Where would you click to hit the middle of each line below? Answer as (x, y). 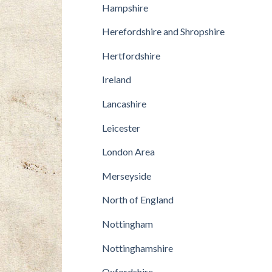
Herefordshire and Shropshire (163, 32)
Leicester (121, 127)
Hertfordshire (131, 55)
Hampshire (125, 7)
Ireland (116, 80)
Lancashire (124, 104)
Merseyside (126, 175)
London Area (128, 152)
